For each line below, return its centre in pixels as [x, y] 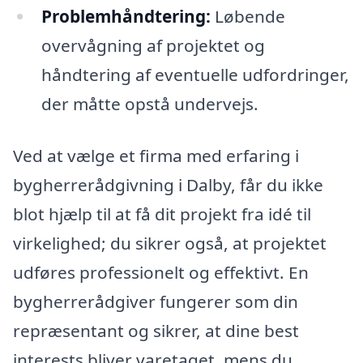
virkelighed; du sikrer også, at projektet [170, 243]
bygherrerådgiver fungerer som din [156, 301]
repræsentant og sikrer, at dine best [156, 330]
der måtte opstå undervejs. [149, 104]
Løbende [248, 16]
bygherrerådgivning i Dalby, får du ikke [168, 184]
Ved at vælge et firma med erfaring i [156, 155]
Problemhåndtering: [126, 16]
